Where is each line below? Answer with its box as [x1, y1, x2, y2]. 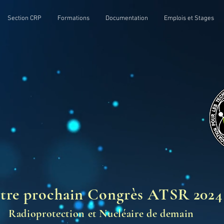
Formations [57, 14, 89, 22]
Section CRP [7, 14, 41, 22]
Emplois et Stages [164, 14, 214, 22]
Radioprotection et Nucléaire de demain [8, 207, 194, 220]
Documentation [105, 14, 148, 22]
